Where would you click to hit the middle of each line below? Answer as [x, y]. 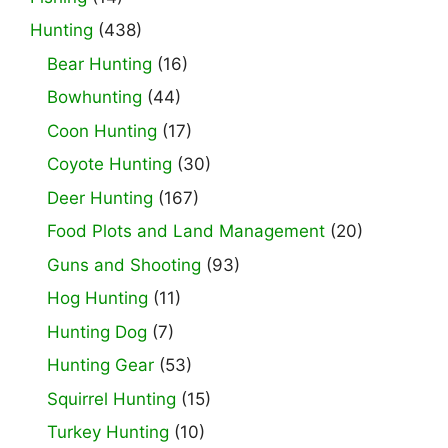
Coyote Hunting [109, 164]
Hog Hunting [97, 298]
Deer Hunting [100, 197]
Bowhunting [94, 97]
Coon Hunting [102, 130]
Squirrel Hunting [111, 398]
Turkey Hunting [108, 432]
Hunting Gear [100, 365]
